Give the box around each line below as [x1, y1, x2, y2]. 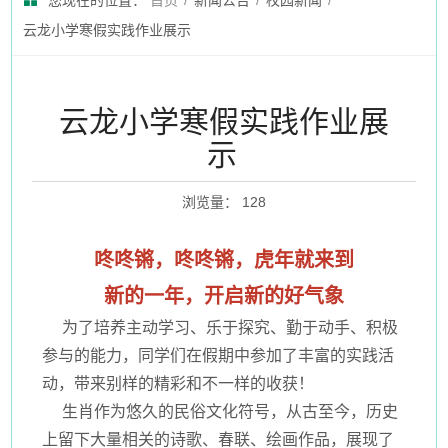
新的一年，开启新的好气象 [104, 285, 344, 308]
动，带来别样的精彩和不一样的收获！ [42, 375, 315, 393]
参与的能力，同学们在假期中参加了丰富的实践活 [42, 347, 395, 365]
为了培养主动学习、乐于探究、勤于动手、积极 [42, 319, 399, 337]
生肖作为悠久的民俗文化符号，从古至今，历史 [42, 403, 399, 421]
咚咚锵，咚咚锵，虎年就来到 [94, 249, 354, 272]
